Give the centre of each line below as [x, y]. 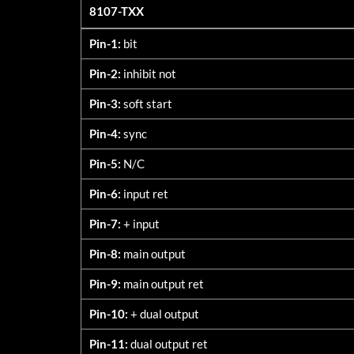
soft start [147, 104]
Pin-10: [109, 314]
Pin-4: [105, 134]
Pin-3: [105, 104]
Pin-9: [105, 284]
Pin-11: [109, 344]
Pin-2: [105, 73]
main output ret [162, 284]
